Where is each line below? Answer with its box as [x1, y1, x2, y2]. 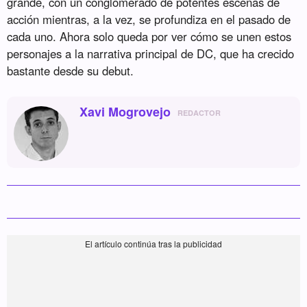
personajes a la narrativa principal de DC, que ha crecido [7, 45, 295, 62]
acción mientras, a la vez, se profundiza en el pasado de [7, 11, 291, 28]
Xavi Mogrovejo [79, 103, 171, 121]
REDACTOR [177, 108, 221, 119]
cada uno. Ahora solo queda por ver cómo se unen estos [7, 28, 292, 45]
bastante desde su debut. [7, 62, 134, 79]
